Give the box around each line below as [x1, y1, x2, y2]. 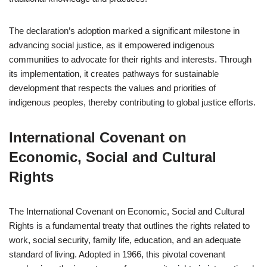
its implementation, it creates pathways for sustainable [9, 69, 219, 79]
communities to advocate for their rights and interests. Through [9, 54, 252, 64]
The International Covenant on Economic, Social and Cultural [9, 206, 244, 216]
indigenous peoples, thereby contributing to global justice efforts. [9, 97, 256, 107]
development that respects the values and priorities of [9, 83, 216, 93]
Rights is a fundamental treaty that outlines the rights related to [9, 221, 250, 231]
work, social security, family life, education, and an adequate [9, 235, 241, 245]
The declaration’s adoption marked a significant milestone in [9, 26, 240, 36]
